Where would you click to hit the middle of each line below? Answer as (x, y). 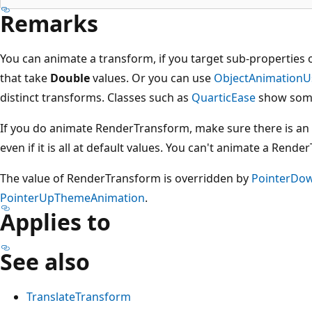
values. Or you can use (152, 78)
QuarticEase (224, 97)
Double (70, 78)
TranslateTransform (79, 296)
